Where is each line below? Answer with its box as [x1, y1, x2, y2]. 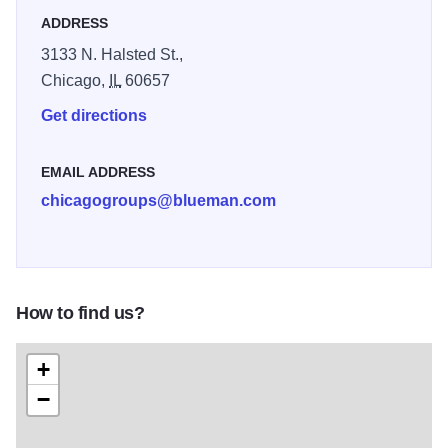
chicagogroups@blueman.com [41, 192, 276, 210]
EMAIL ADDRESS [41, 164, 155, 181]
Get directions [41, 107, 147, 125]
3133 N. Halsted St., [41, 46, 183, 64]
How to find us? [16, 303, 145, 324]
